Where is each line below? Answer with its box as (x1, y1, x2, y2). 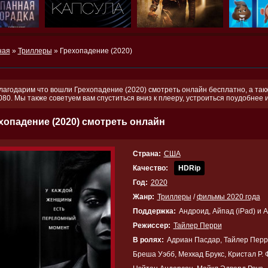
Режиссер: (132, 221, 170, 230)
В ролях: (132, 236, 164, 244)
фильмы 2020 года (196, 193, 260, 201)
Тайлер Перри (173, 221, 222, 230)
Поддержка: (132, 207, 176, 215)
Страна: (132, 150, 161, 158)
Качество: (132, 164, 168, 172)
